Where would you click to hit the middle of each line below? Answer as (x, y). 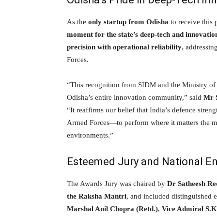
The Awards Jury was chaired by (117, 183)
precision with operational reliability (124, 47)
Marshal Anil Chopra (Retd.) (112, 209)
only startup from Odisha (128, 22)
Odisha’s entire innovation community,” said (135, 97)
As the (77, 22)
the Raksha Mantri (97, 196)
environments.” (90, 135)
